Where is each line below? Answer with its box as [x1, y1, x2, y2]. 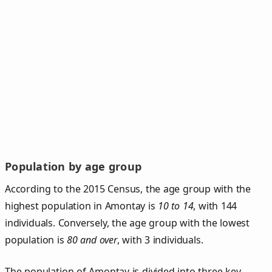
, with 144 [193, 199, 237, 212]
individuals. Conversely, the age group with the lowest [5, 216, 250, 229]
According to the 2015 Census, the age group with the [5, 182, 251, 195]
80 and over [67, 233, 117, 246]
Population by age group [5, 159, 142, 174]
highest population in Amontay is [5, 199, 158, 212]
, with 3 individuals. [117, 233, 203, 246]
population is [5, 233, 67, 246]
